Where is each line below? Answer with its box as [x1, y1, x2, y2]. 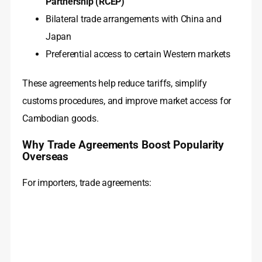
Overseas [22, 150, 69, 164]
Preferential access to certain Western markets [46, 49, 230, 60]
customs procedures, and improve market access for [22, 95, 232, 107]
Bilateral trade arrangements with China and [46, 13, 222, 25]
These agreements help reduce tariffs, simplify [22, 78, 207, 89]
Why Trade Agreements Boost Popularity [22, 139, 225, 152]
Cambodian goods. [22, 113, 99, 125]
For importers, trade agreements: [22, 177, 151, 189]
